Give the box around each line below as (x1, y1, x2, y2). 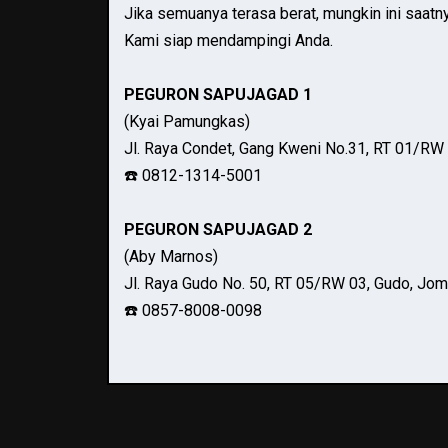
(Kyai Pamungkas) (124, 111, 250, 131)
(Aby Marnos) (124, 246, 218, 266)
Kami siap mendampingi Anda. (124, 30, 333, 50)
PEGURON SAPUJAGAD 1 (124, 84, 312, 104)
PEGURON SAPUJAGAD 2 (124, 219, 312, 239)
